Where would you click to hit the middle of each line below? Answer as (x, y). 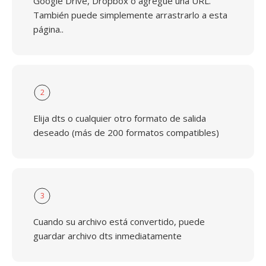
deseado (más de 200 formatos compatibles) (126, 132)
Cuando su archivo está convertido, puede (119, 221)
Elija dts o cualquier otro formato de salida (120, 118)
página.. (48, 29)
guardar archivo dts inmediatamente (107, 236)
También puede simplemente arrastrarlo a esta (130, 15)
